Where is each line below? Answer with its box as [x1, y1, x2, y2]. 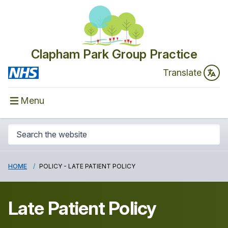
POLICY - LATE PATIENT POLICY [39, 162, 135, 170]
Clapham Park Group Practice [31, 47, 197, 62]
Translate [163, 67, 202, 78]
